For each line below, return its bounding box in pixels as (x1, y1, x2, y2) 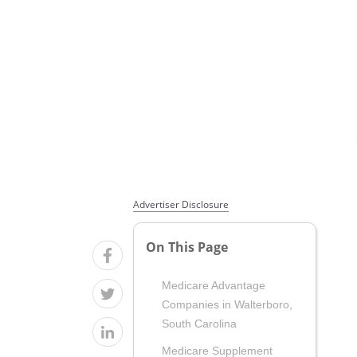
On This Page (146, 238, 228, 257)
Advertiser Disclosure (133, 198, 229, 211)
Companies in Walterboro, (162, 298, 292, 312)
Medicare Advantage (162, 279, 265, 292)
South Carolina (162, 317, 237, 331)
